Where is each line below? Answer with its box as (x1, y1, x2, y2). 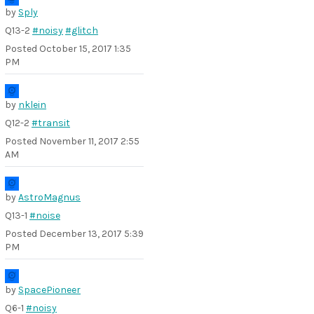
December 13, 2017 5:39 (39, 228, 144, 240)
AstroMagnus (18, 191, 81, 203)
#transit (32, 117, 70, 129)
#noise (29, 210, 60, 221)
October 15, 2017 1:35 (39, 43, 131, 55)
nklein (18, 99, 46, 111)
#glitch (65, 25, 98, 36)
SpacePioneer (18, 284, 81, 296)
